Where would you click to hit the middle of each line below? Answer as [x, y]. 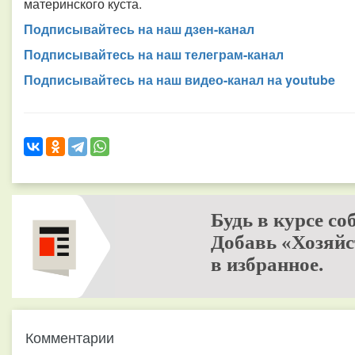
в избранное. [267, 264]
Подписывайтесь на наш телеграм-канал [154, 54]
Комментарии [70, 337]
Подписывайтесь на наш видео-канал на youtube [179, 80]
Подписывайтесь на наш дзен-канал [139, 29]
